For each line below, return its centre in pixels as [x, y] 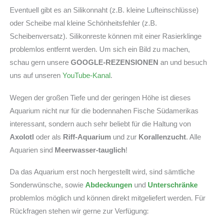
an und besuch [184, 62]
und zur [125, 137]
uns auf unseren [36, 76]
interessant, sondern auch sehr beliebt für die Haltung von [100, 124]
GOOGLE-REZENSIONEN [116, 62]
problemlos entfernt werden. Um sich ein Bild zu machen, [100, 49]
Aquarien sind [32, 150]
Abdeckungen [109, 185]
